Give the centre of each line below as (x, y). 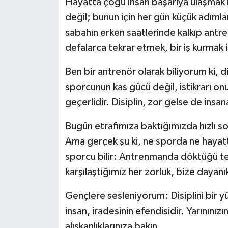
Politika (44, 18)
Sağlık (41, 44)
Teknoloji (47, 96)
